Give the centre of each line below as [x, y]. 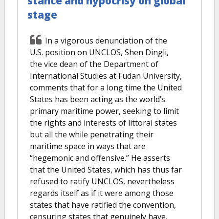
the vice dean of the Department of [94, 64]
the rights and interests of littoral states [103, 122]
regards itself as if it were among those [102, 193]
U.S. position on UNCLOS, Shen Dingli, [99, 52]
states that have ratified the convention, [103, 205]
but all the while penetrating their [92, 134]
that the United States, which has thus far [106, 169]
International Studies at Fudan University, [106, 76]
